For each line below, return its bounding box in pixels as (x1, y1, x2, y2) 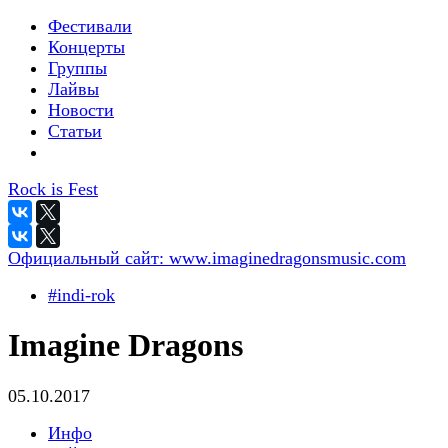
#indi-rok (48, 285, 115, 305)
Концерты (48, 37, 125, 57)
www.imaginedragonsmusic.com (169, 248, 406, 268)
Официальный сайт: (8, 248, 169, 268)
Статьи (48, 121, 102, 141)
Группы (48, 58, 107, 78)
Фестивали (48, 16, 132, 36)
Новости (48, 100, 114, 120)
